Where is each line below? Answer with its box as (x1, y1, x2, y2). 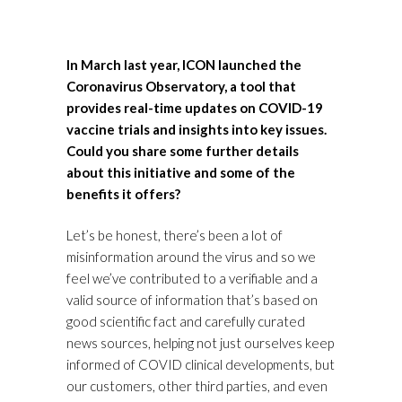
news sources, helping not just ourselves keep (66, 335, 334, 352)
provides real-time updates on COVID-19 (66, 100, 323, 117)
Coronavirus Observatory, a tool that (66, 78, 296, 95)
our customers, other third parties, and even (66, 378, 328, 395)
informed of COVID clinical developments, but (66, 356, 335, 373)
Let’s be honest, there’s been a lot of (66, 227, 283, 244)
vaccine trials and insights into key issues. (66, 121, 327, 138)
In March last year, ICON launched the (66, 57, 301, 74)
